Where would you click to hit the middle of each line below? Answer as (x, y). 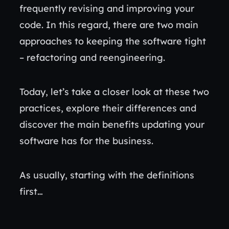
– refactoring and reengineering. (94, 58)
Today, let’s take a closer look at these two (114, 92)
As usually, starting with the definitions (107, 175)
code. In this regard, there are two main (109, 25)
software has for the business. (88, 141)
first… (32, 191)
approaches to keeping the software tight (113, 41)
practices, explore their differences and (108, 108)
